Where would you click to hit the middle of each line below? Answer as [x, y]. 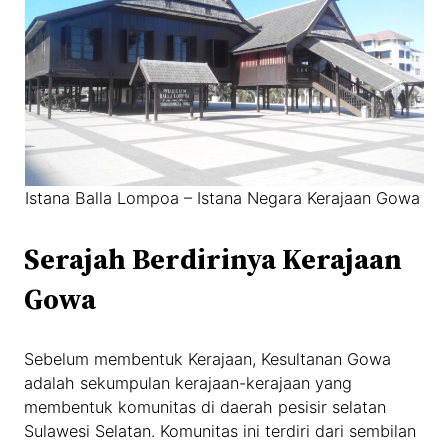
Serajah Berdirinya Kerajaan [213, 258]
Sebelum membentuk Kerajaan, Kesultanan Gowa [208, 359]
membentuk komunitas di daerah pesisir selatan [205, 407]
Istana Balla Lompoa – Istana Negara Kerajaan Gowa [222, 197]
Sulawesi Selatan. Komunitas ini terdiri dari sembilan [220, 431]
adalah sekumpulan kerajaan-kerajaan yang [188, 383]
